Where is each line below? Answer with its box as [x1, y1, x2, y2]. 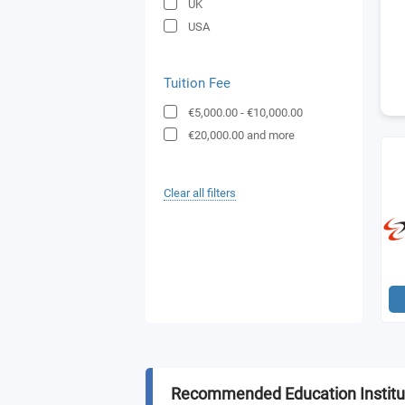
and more [247, 128, 295, 142]
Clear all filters [164, 186, 236, 200]
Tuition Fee [164, 75, 231, 91]
